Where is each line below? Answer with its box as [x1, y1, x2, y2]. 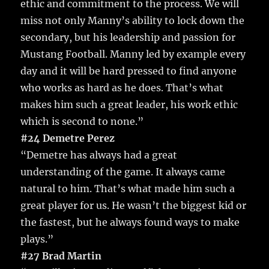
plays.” [20, 233, 54, 246]
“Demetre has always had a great [20, 149, 178, 162]
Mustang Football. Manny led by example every [20, 48, 246, 61]
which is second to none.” [20, 115, 144, 128]
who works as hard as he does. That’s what [20, 82, 224, 94]
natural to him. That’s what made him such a [20, 183, 235, 195]
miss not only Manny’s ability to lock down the [20, 14, 245, 27]
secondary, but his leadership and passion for [20, 31, 236, 44]
